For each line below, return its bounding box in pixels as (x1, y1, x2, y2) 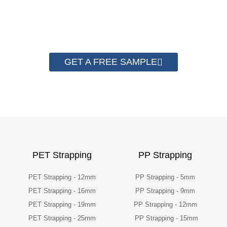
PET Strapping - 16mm (28, 187, 96, 195)
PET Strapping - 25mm (28, 214, 96, 222)
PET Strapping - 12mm (28, 173, 96, 181)
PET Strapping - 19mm (28, 201, 96, 209)
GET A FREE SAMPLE (64, 57, 157, 67)
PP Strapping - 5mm (135, 173, 195, 181)
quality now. (92, 12, 135, 21)
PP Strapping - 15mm (135, 214, 198, 222)
